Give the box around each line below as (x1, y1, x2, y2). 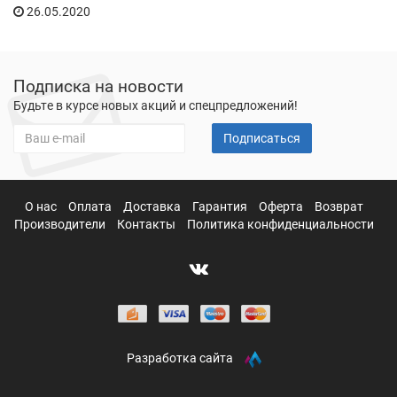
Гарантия (192, 199, 250, 214)
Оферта (259, 199, 306, 214)
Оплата (68, 199, 114, 214)
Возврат (315, 199, 363, 214)
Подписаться (223, 131, 300, 145)
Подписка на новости (13, 76, 183, 97)
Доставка (123, 199, 183, 214)
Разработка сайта (127, 351, 234, 366)
